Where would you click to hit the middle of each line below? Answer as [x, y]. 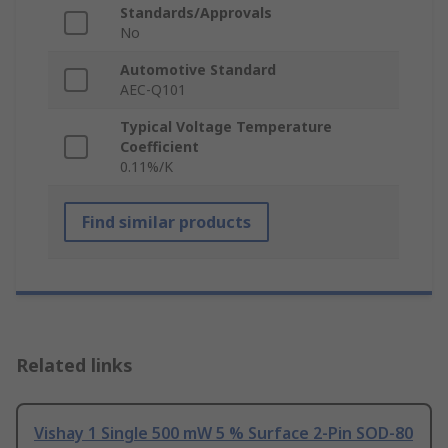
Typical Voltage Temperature [226, 127]
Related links [74, 365]
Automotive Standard [198, 70]
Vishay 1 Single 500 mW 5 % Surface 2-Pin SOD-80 [223, 433]
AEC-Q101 [153, 90]
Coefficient [159, 147]
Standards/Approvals [196, 13]
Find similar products [166, 222]
